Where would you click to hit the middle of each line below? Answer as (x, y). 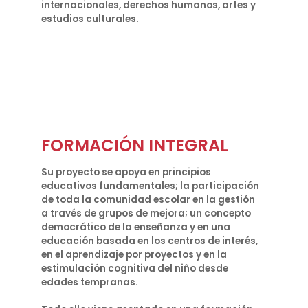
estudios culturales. (90, 19)
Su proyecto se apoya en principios (126, 172)
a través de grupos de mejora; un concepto (146, 213)
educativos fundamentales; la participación (150, 186)
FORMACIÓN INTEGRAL (135, 145)
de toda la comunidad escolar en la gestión (148, 200)
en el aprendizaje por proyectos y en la (134, 255)
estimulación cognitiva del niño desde (135, 268)
